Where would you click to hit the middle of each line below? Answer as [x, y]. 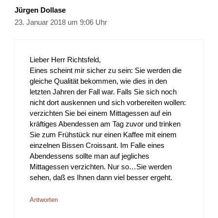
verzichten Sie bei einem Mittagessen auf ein [100, 113]
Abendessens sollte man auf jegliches [90, 156]
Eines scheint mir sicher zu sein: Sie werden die [106, 71]
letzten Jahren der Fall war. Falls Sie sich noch [103, 92]
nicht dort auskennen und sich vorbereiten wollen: [108, 103]
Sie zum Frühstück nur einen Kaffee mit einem [103, 135]
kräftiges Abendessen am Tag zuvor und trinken [105, 124]
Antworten [44, 200]
